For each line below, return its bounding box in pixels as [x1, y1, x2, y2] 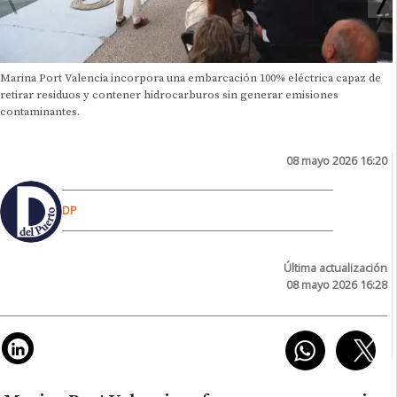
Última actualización [284, 259, 388, 276]
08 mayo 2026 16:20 [286, 152, 388, 168]
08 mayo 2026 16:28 [286, 276, 388, 292]
